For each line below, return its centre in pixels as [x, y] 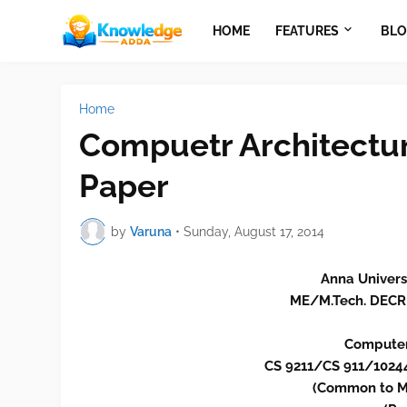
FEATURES [307, 30]
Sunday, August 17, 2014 [254, 231]
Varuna [151, 231]
